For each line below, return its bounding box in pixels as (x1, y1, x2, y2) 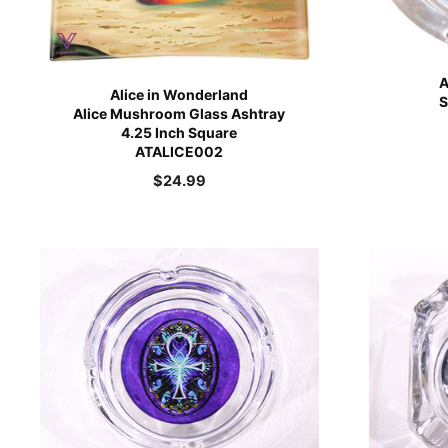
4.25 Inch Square (121, 124, 238, 142)
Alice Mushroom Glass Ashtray (73, 105, 286, 123)
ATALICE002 (135, 143, 224, 161)
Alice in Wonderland (110, 86, 249, 104)
